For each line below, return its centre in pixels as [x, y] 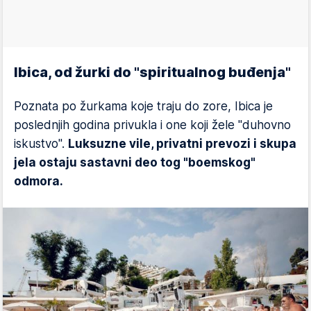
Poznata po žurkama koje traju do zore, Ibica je [143, 106]
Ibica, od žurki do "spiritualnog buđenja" [152, 72]
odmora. [39, 181]
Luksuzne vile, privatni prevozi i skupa [182, 144]
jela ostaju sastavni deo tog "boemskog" [135, 162]
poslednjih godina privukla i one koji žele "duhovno [152, 125]
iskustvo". [41, 144]
